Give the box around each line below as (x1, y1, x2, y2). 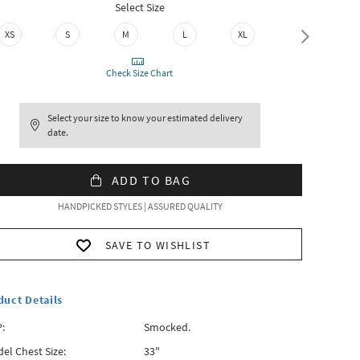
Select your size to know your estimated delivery (47, 112, 243, 124)
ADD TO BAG (111, 172, 191, 188)
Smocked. (143, 320, 190, 334)
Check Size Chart (105, 67, 174, 79)
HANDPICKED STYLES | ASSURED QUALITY (57, 200, 223, 212)
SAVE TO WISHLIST (104, 238, 211, 252)
